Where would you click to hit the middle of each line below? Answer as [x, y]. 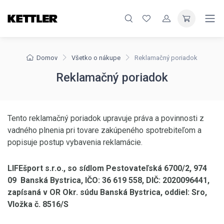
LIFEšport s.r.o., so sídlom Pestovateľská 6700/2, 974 [107, 168]
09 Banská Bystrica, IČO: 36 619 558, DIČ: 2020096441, [108, 180]
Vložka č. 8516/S [38, 204]
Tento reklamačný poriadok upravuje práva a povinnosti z [106, 118]
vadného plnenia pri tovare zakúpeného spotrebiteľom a [104, 130]
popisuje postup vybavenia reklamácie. [75, 142]
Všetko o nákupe [96, 58]
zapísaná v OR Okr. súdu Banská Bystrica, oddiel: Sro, [107, 192]
